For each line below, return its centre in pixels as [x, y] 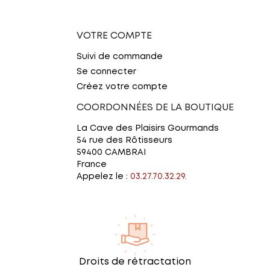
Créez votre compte [122, 86]
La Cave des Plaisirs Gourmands [148, 128]
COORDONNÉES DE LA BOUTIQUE [155, 107]
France [92, 164]
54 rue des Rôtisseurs [124, 140]
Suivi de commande [120, 56]
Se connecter [106, 71]
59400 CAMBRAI [111, 152]
